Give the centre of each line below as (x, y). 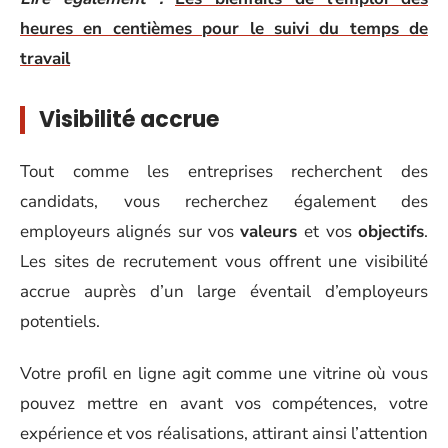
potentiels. (60, 321)
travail (45, 58)
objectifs (391, 231)
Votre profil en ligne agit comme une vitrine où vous (224, 373)
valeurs (272, 231)
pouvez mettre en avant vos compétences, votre (224, 403)
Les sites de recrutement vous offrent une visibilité (224, 261)
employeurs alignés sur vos (130, 231)
